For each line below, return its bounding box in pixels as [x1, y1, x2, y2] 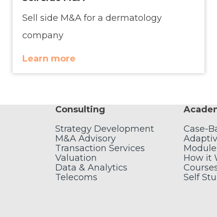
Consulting [55, 104, 105, 115]
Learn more [22, 53, 76, 64]
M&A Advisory [55, 133, 116, 144]
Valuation [55, 153, 97, 164]
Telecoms [55, 172, 97, 183]
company [22, 30, 63, 41]
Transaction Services [55, 143, 145, 154]
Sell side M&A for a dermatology [22, 13, 162, 24]
